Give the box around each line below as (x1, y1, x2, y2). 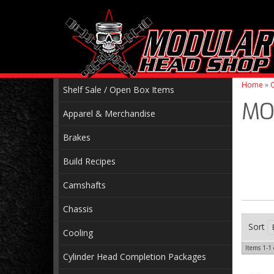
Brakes (63, 131, 91, 143)
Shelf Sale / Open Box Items (63, 84, 174, 95)
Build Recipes (63, 155, 116, 167)
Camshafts (63, 179, 106, 191)
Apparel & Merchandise (63, 108, 155, 119)
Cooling (63, 227, 93, 239)
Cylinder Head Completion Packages (63, 251, 206, 262)
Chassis (63, 203, 93, 215)
